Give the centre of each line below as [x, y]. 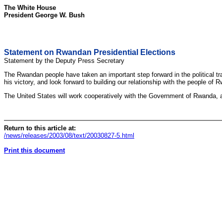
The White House [30, 8]
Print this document [34, 150]
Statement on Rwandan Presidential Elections [90, 52]
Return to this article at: [40, 128]
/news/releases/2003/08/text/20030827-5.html [69, 135]
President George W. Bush [44, 15]
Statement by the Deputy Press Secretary [64, 61]
